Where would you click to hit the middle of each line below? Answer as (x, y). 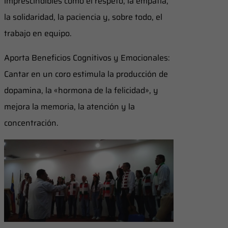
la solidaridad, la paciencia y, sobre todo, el (83, 17)
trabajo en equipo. (38, 34)
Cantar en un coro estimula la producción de (86, 74)
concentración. (31, 123)
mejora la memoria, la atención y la (69, 107)
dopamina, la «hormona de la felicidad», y (81, 91)
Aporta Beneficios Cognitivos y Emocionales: (87, 58)
